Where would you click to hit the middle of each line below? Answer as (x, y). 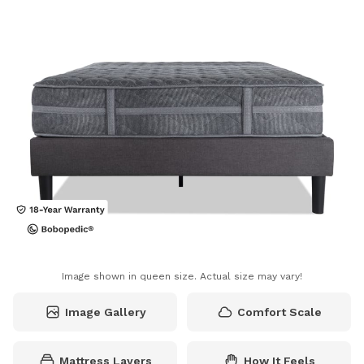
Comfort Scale (279, 312)
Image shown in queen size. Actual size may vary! (182, 277)
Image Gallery (105, 312)
